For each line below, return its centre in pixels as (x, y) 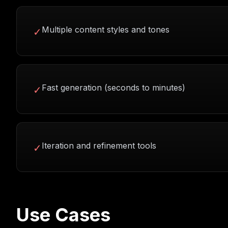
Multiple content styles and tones (106, 30)
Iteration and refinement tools (99, 146)
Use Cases (63, 215)
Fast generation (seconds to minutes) (113, 88)
